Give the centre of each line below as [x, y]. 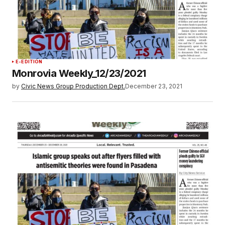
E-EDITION [29, 61]
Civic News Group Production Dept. [73, 86]
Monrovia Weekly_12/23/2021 [79, 73]
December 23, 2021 [154, 86]
